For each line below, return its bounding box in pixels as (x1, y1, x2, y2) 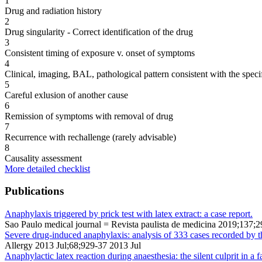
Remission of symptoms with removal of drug (5, 111, 173, 121)
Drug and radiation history (5, 5, 102, 16)
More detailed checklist (5, 163, 90, 174)
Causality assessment (5, 153, 82, 163)
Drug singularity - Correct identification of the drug (5, 26, 193, 37)
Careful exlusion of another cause (5, 89, 128, 100)
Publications (5, 185, 64, 198)
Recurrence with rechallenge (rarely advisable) (5, 132, 176, 142)
